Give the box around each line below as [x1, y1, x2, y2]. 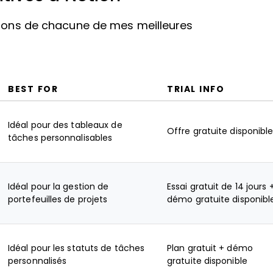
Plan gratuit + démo [167, 243, 253, 253]
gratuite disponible [167, 256, 247, 266]
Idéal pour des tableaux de [8, 120, 122, 130]
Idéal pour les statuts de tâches [8, 243, 145, 253]
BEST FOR [8, 84, 58, 94]
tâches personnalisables [8, 133, 113, 143]
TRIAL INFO [167, 84, 224, 94]
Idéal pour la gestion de [8, 182, 109, 191]
